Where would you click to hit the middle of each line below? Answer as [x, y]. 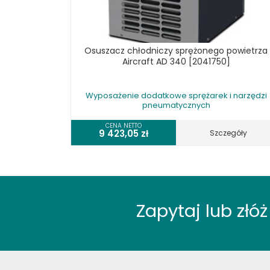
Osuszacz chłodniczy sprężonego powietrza [176, 51]
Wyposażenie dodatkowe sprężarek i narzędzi [176, 96]
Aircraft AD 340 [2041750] [176, 61]
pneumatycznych [176, 105]
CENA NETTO [124, 126]
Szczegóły [228, 133]
